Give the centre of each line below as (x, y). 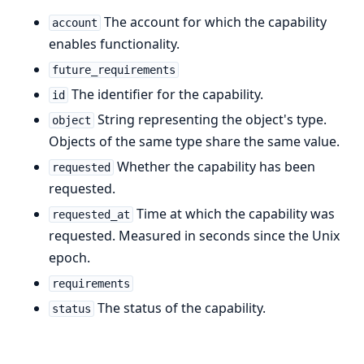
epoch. (69, 257)
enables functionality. (114, 43)
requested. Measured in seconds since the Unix (194, 235)
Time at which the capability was (234, 213)
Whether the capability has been (214, 166)
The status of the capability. (180, 308)
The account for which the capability (213, 22)
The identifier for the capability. (165, 94)
